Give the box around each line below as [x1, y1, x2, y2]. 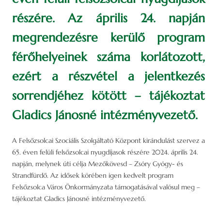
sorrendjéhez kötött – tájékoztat [12, 88, 205, 103]
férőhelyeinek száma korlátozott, [12, 49, 205, 64]
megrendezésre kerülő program [12, 30, 205, 45]
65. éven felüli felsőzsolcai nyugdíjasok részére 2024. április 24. [12, 147, 198, 156]
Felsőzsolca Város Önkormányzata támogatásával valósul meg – [12, 182, 200, 191]
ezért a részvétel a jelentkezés [12, 68, 205, 84]
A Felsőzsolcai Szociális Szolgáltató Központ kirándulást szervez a [12, 136, 205, 145]
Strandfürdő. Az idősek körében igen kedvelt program [12, 170, 173, 180]
